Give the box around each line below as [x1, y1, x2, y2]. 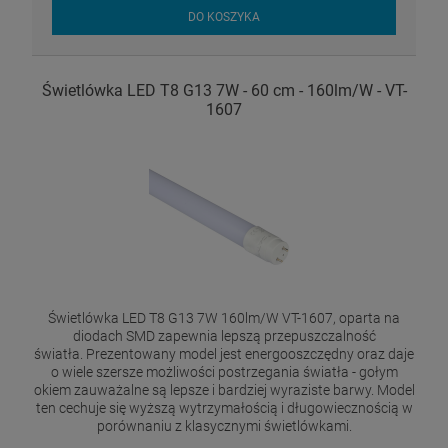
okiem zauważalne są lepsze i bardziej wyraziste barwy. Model [33, 382, 415, 399]
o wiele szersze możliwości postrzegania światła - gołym [50, 364, 398, 381]
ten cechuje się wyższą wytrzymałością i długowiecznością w [35, 400, 413, 417]
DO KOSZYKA [188, 9, 260, 24]
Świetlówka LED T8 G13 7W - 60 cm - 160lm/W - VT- [41, 81, 407, 101]
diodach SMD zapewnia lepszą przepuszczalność [72, 328, 376, 345]
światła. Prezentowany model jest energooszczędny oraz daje [34, 346, 414, 363]
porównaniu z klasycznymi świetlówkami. [96, 418, 352, 435]
